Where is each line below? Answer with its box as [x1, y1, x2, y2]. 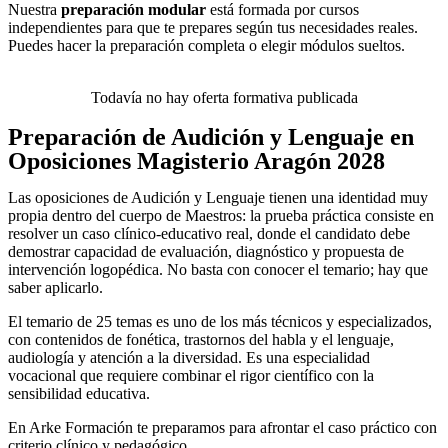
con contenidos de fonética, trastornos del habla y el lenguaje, [8, 331, 394, 348]
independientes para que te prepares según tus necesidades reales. [8, 19, 418, 36]
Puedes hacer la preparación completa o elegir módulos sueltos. [8, 37, 405, 54]
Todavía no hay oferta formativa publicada [90, 89, 358, 106]
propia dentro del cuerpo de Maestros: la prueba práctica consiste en [8, 207, 434, 224]
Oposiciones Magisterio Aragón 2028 [8, 148, 385, 174]
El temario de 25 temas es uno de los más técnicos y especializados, [8, 313, 432, 330]
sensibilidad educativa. [8, 385, 150, 402]
